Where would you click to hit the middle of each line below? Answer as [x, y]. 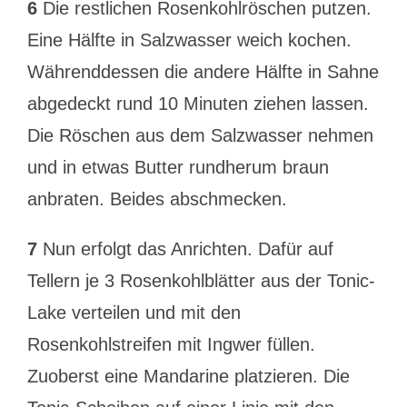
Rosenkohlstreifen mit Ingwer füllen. [171, 344]
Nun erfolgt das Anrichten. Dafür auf [185, 249]
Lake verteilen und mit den [134, 313]
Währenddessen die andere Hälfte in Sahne [203, 72]
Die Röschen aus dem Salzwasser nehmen [200, 135]
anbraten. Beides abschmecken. [157, 199]
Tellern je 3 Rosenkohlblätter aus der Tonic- [201, 281]
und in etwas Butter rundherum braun [178, 167]
